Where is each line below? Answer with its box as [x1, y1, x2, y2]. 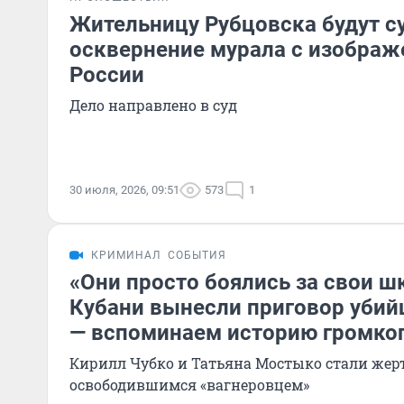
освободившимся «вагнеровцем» [69, 375, 309, 394]
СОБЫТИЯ [168, 249, 226, 262]
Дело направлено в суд [69, 96, 237, 115]
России [69, 62, 144, 87]
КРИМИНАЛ [91, 249, 161, 262]
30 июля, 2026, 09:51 [69, 183, 179, 197]
